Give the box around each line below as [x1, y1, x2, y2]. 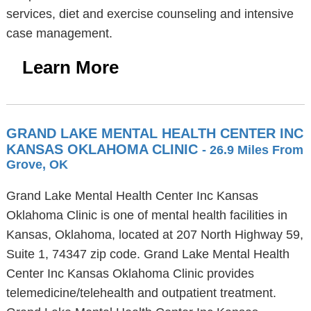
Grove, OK [6, 158, 68, 171]
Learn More [22, 57, 119, 78]
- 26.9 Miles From [201, 143, 303, 157]
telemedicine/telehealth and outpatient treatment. [6, 286, 276, 300]
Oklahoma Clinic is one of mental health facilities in [6, 208, 287, 222]
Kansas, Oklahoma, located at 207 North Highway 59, [6, 228, 303, 242]
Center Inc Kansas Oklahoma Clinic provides [6, 267, 254, 280]
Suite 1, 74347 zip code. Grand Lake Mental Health [6, 247, 289, 261]
